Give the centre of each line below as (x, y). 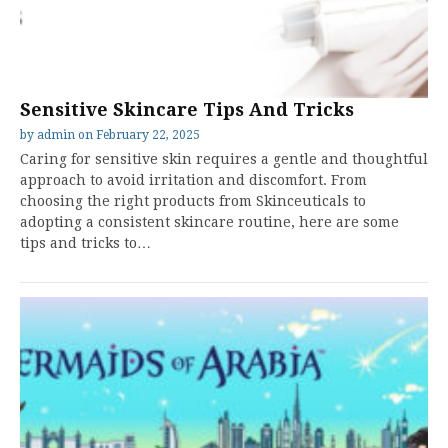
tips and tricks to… (85, 243)
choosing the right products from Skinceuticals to (193, 201)
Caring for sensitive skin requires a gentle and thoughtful (224, 159)
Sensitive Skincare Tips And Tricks (187, 109)
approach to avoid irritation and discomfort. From (193, 180)
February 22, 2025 (148, 135)
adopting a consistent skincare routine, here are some (209, 222)
